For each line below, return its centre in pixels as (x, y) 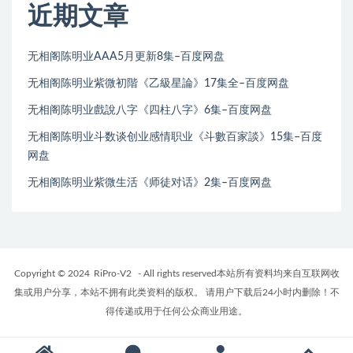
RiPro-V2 (112, 274)
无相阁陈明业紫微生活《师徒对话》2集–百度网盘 (150, 183)
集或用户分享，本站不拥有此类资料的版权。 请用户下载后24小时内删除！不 (176, 293)
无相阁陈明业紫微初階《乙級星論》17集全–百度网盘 (158, 84)
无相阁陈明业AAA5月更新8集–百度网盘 (126, 57)
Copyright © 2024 (52, 274)
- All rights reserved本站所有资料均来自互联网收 (237, 274)
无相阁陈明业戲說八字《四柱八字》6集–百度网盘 (150, 111)
